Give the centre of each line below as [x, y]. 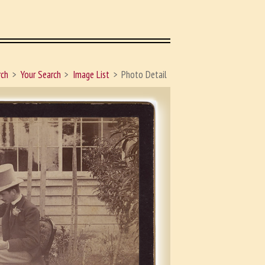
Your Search [41, 75]
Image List [91, 75]
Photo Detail [144, 75]
